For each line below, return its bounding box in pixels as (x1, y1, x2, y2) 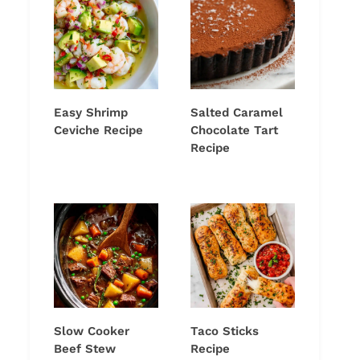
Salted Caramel (190, 105, 283, 121)
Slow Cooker (54, 324, 129, 339)
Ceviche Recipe (54, 123, 143, 138)
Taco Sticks (190, 324, 259, 339)
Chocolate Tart (190, 123, 278, 138)
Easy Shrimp (54, 105, 128, 121)
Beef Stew (54, 342, 116, 357)
